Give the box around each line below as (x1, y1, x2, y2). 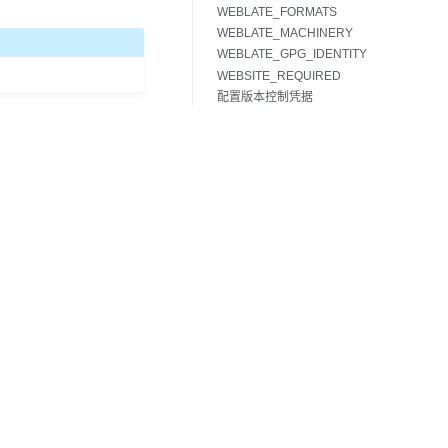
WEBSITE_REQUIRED (217, 68, 341, 83)
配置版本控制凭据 (217, 90, 313, 105)
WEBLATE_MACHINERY (217, 25, 353, 40)
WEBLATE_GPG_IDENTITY (217, 47, 367, 62)
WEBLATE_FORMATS (217, 4, 337, 19)
